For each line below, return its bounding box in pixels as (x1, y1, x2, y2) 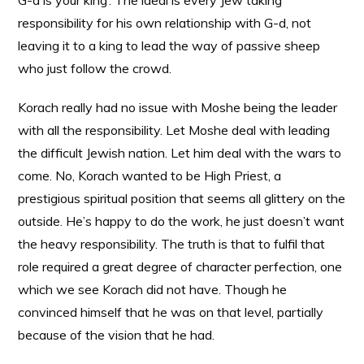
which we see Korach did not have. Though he (18, 281, 288, 297)
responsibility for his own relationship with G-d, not (18, 15, 312, 31)
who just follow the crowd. (18, 60, 172, 76)
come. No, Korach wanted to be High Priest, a (18, 167, 282, 184)
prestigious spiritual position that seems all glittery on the (18, 190, 346, 206)
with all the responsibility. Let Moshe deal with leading (18, 122, 331, 138)
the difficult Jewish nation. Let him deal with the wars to (18, 145, 342, 161)
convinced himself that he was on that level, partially (18, 304, 324, 320)
